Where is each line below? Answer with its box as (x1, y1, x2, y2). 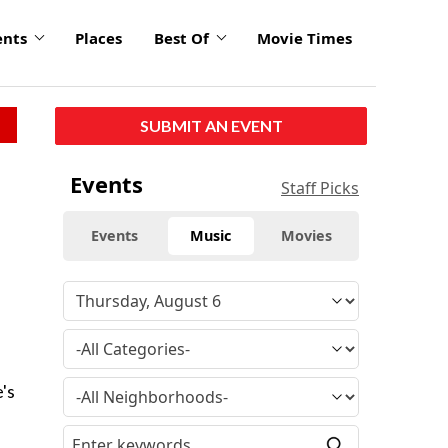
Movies (281, 225, 333, 245)
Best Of (154, 28, 209, 49)
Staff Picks (281, 176, 359, 199)
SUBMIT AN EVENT (139, 115, 283, 135)
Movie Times (257, 28, 352, 49)
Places (75, 28, 122, 49)
